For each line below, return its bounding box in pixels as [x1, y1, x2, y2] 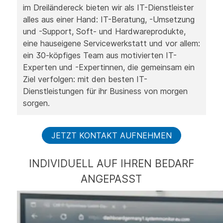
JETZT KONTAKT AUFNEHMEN [51, 130, 172, 140]
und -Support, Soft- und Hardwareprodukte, [22, 26, 186, 36]
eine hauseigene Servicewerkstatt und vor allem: [22, 38, 200, 48]
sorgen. [22, 98, 50, 108]
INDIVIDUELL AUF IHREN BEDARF [28, 157, 194, 170]
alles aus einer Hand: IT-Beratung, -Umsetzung [22, 14, 195, 24]
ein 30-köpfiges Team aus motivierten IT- [22, 50, 177, 60]
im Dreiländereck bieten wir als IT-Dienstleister [22, 2, 194, 12]
